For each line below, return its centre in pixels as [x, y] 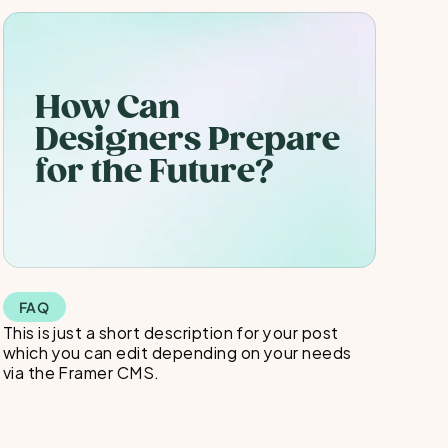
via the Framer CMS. [81, 371]
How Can [107, 107]
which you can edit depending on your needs [177, 351]
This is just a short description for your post [170, 331]
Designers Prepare [187, 139]
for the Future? [154, 171]
